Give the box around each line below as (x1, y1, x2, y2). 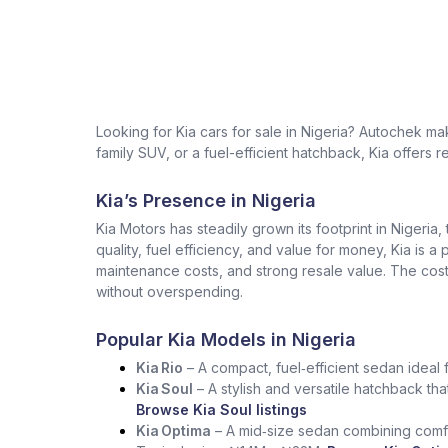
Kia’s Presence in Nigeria (96, 190, 316, 211)
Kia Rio (136, 359, 183, 376)
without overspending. (96, 283, 243, 300)
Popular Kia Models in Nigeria (96, 329, 356, 350)
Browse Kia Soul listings (136, 401, 307, 418)
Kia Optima (136, 422, 211, 439)
